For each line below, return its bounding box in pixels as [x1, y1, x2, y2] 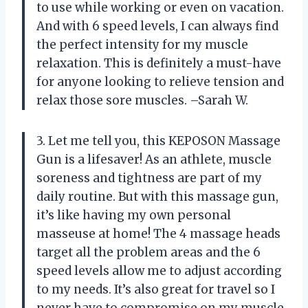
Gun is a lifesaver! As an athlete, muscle [36, 151, 272, 167]
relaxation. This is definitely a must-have [36, 55, 281, 71]
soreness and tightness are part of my [36, 170, 262, 186]
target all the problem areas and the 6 [36, 244, 261, 260]
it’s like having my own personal [36, 207, 231, 223]
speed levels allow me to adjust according [36, 263, 282, 278]
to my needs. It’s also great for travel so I [36, 281, 275, 297]
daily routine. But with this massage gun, [36, 188, 278, 204]
